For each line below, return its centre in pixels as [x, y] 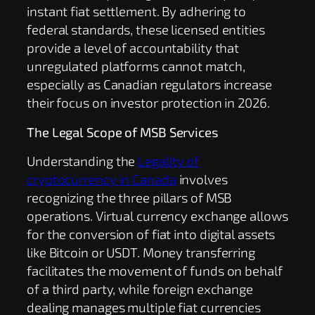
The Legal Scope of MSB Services [122, 131]
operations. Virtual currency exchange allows [157, 216]
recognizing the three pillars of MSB [129, 198]
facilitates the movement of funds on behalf [155, 271]
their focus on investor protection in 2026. [148, 102]
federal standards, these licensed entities [146, 29]
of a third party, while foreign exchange [140, 289]
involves [202, 179]
